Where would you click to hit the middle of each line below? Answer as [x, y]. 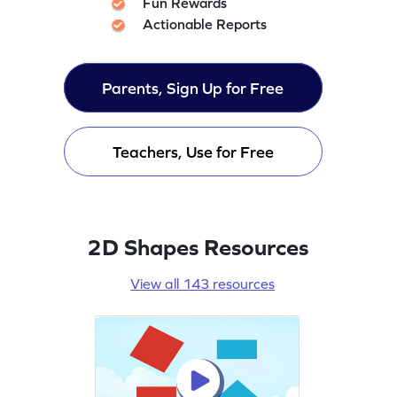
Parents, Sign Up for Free [193, 88]
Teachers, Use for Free [193, 152]
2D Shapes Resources [197, 246]
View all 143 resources [203, 283]
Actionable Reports [205, 23]
